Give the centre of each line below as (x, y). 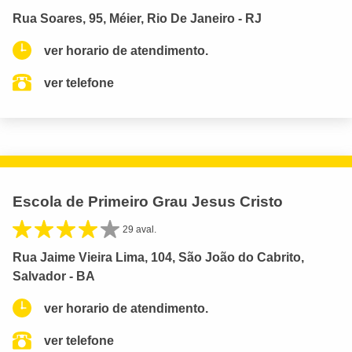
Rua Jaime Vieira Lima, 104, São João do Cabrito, (158, 257)
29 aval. (139, 229)
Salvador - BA (54, 276)
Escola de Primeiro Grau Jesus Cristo (148, 201)
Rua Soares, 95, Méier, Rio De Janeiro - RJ (137, 18)
